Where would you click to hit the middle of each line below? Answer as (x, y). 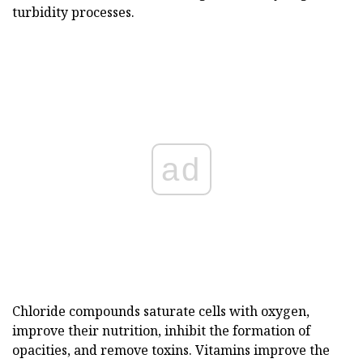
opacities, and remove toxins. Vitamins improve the (171, 350)
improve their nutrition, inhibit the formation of (161, 330)
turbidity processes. (73, 12)
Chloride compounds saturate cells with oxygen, (161, 311)
